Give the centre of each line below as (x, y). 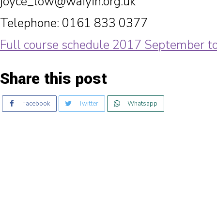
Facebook (36, 104)
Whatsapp (142, 104)
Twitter (89, 104)
